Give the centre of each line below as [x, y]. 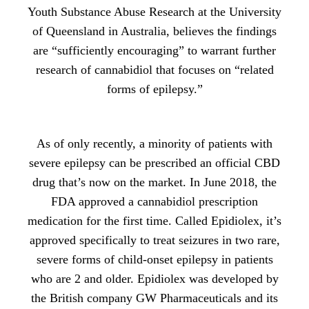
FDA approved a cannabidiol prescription [154, 201]
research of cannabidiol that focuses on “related [154, 69]
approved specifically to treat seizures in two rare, [154, 240]
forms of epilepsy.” [154, 89]
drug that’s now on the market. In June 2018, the [154, 182]
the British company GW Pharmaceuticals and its [154, 298]
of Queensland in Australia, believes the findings [154, 31]
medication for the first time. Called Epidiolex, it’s [154, 220]
